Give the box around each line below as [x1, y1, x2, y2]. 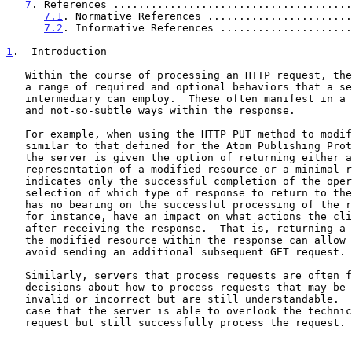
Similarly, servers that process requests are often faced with [6, 269, 25, 281]
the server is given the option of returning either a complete [6, 151, 25, 163]
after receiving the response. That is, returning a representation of [6, 222, 25, 234]
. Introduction [13, 45, 107, 57]
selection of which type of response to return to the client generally [6, 186, 25, 199]
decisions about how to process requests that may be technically [6, 280, 25, 293]
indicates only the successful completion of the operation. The [6, 174, 25, 187]
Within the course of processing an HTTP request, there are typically [6, 68, 25, 81]
